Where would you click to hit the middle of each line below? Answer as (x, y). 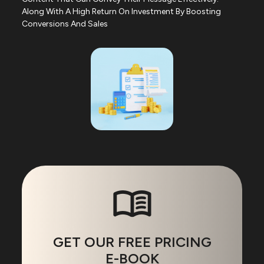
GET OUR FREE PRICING (132, 242)
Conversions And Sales (65, 24)
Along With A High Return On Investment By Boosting (121, 12)
